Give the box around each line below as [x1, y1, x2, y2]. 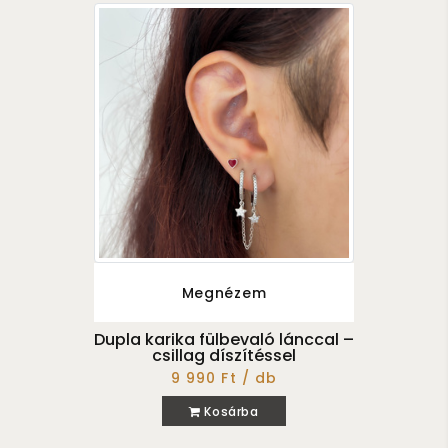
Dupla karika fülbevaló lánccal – [94, 327, 354, 351]
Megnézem [181, 282, 267, 303]
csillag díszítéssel [152, 343, 296, 367]
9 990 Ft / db [171, 368, 277, 389]
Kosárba [200, 402, 259, 420]
